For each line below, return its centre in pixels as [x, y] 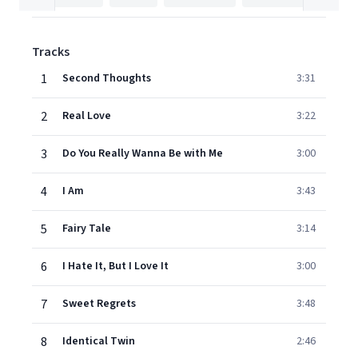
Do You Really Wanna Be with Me [143, 153]
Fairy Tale [87, 229]
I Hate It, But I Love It [115, 266]
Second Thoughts [107, 78]
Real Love [87, 116]
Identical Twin [99, 341]
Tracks [51, 52]
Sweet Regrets [99, 304]
